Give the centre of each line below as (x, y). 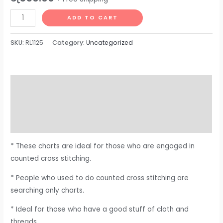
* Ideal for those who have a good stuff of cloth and (100, 210)
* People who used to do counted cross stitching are (100, 178)
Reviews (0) (31, 123)
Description (31, 85)
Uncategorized (110, 42)
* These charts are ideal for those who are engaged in (103, 146)
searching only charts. (48, 190)
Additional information (52, 104)
